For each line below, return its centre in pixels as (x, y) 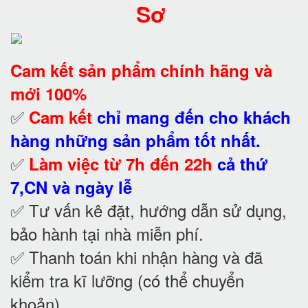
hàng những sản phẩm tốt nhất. (135, 140)
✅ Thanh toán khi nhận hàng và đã (136, 256)
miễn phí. (170, 233)
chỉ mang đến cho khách (194, 117)
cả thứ (242, 163)
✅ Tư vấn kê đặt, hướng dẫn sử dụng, (148, 210)
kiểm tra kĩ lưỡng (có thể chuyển (127, 280)
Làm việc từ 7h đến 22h (121, 163)
